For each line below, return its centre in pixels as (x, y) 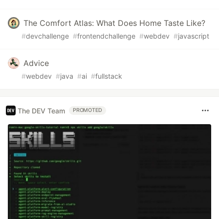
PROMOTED (88, 110)
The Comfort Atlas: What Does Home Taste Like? (114, 23)
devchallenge (47, 36)
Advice (36, 63)
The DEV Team (41, 110)
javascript (194, 36)
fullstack (109, 76)
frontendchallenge (106, 36)
